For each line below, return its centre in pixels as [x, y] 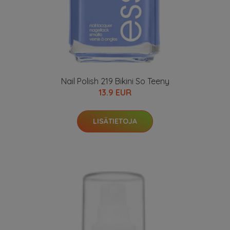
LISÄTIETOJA [115, 121]
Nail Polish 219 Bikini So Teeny [115, 81]
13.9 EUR [115, 93]
